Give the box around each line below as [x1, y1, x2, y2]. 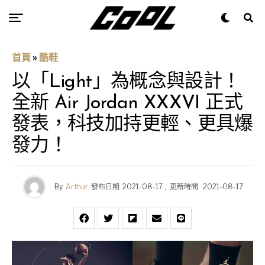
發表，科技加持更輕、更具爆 [12, 115, 253, 134]
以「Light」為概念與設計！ [12, 73, 241, 92]
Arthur [65, 182, 88, 191]
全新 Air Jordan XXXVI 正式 [12, 94, 243, 113]
